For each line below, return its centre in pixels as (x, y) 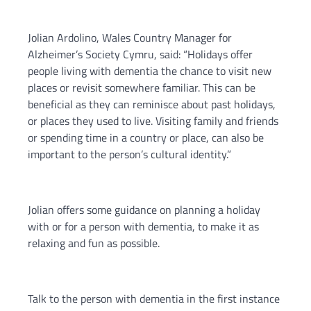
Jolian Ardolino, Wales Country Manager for (130, 38)
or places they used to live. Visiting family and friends (153, 121)
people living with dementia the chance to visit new (150, 71)
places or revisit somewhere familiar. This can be (142, 88)
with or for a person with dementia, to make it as (143, 227)
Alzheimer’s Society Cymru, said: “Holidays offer (140, 54)
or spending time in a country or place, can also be (146, 138)
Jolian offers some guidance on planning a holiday (144, 210)
